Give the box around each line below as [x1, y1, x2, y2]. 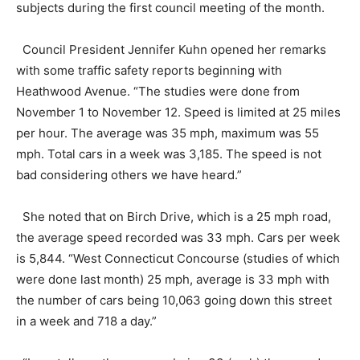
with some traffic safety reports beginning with [16, 63, 282, 79]
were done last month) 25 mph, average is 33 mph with [16, 272, 329, 288]
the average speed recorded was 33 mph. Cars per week [16, 230, 340, 246]
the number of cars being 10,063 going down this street [16, 292, 332, 309]
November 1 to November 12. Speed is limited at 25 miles [16, 104, 341, 121]
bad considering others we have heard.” [16, 167, 242, 183]
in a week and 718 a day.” [16, 313, 157, 329]
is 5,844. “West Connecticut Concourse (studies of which [16, 251, 340, 267]
